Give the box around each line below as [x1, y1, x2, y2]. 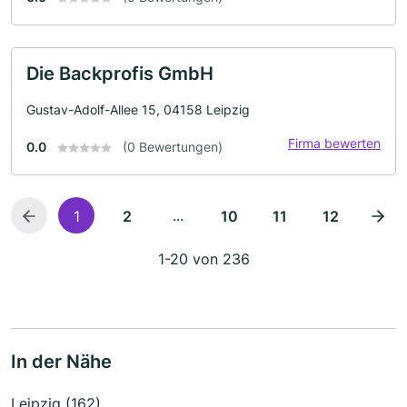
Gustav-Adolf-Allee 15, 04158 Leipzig [26, 101, 250, 117]
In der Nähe [11, 350, 112, 372]
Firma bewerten [288, 134, 381, 151]
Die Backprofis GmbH [26, 62, 213, 84]
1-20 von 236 [157, 249, 250, 268]
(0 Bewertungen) [123, 138, 223, 154]
